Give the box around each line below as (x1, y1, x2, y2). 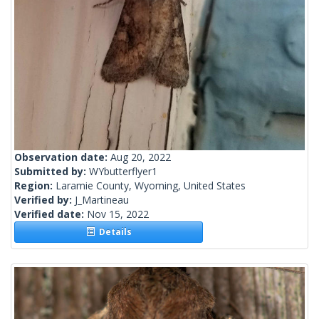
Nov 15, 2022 (87, 207, 149, 221)
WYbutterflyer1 (89, 164, 157, 179)
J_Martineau (75, 193, 129, 207)
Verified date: (14, 207, 87, 221)
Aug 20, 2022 (110, 150, 171, 164)
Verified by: (14, 193, 75, 207)
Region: (14, 179, 56, 193)
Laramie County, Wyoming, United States (56, 179, 246, 193)
